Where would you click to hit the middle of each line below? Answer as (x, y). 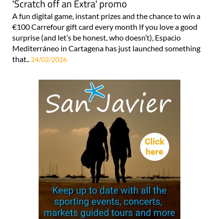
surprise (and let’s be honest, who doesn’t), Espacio (97, 37)
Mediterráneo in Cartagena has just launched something (106, 48)
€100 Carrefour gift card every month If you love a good (105, 26)
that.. (22, 59)
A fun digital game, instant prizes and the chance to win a (106, 16)
